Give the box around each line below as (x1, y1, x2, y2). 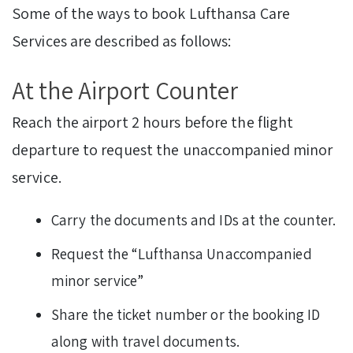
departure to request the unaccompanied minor (12, 139, 333, 161)
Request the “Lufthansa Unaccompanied (51, 244, 312, 264)
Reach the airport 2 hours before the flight (12, 112, 294, 133)
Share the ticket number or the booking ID (51, 305, 321, 325)
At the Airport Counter (12, 74, 239, 107)
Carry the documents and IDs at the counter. (51, 210, 340, 230)
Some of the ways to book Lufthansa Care (12, 3, 290, 24)
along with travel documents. (51, 332, 243, 351)
